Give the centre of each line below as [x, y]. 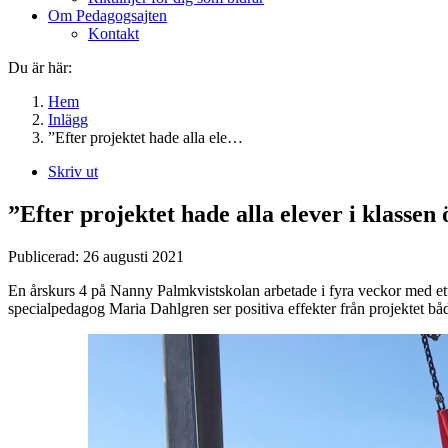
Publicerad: [45, 256]
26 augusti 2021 [133, 256]
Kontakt [113, 34]
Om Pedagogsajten [107, 16]
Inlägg [68, 120]
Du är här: [40, 68]
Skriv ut [73, 172]
